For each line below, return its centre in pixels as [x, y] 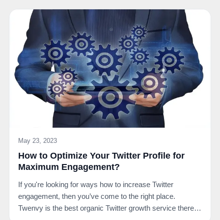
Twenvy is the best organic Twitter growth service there [106, 208]
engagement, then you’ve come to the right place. [97, 196]
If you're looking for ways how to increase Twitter [96, 185]
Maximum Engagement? [69, 167]
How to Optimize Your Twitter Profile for [101, 156]
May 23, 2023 [38, 141]
